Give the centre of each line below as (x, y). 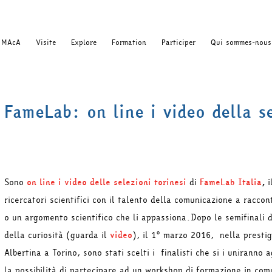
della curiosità (34, 235)
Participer (178, 42)
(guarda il (88, 235)
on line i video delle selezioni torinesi (107, 182)
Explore (84, 42)
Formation (129, 42)
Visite (46, 42)
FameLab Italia (231, 182)
